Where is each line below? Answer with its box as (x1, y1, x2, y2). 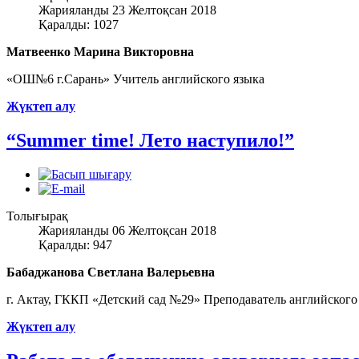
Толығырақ (6, 208, 68, 223)
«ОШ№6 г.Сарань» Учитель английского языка (6, 71, 264, 86)
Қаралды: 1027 (38, 17, 119, 31)
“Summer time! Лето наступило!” (6, 129, 294, 151)
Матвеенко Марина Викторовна (6, 44, 194, 58)
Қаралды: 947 (38, 237, 112, 252)
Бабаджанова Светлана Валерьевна (6, 264, 215, 279)
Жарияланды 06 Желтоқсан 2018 (38, 223, 216, 237)
